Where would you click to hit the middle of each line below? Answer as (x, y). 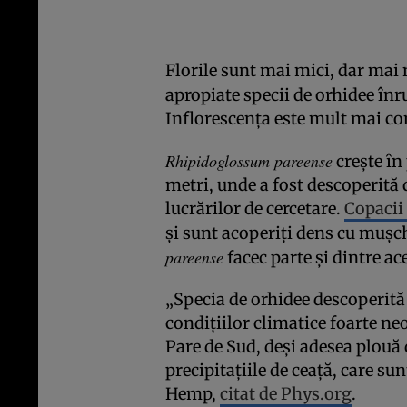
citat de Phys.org (286, 393)
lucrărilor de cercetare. (255, 208)
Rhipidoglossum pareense (249, 160)
